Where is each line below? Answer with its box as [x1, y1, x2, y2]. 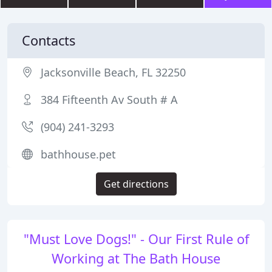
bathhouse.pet [41, 147, 116, 161]
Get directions [103, 177, 169, 191]
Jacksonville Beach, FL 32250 [41, 65, 186, 80]
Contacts [22, 32, 75, 49]
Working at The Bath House [52, 250, 220, 267]
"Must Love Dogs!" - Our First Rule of [23, 230, 249, 248]
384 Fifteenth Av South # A [41, 92, 178, 107]
